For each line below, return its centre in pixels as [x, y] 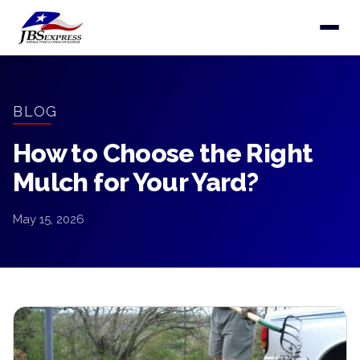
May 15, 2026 [49, 219]
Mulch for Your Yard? [136, 182]
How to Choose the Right [163, 153]
